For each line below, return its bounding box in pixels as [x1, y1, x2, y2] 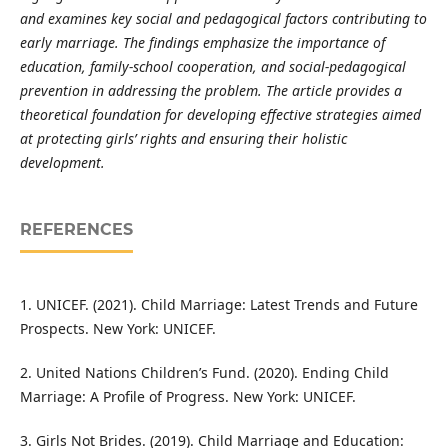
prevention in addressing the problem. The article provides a [19, 81, 402, 101]
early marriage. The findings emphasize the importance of [19, 33, 385, 53]
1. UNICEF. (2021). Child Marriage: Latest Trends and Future [19, 295, 418, 315]
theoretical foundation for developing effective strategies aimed [19, 105, 421, 125]
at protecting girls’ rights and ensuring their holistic [19, 129, 347, 149]
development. [19, 153, 105, 173]
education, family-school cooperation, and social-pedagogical [19, 57, 406, 77]
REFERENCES [19, 220, 133, 240]
